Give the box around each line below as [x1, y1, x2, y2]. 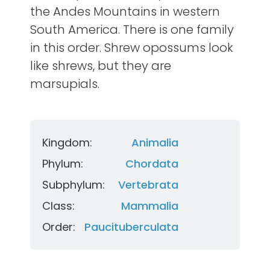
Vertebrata [118, 177, 178, 193]
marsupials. [30, 75, 99, 93]
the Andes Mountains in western [30, 3, 220, 20]
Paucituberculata [84, 219, 178, 235]
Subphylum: [42, 177, 105, 193]
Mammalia [121, 198, 178, 214]
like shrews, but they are [30, 57, 171, 75]
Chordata [125, 156, 178, 172]
